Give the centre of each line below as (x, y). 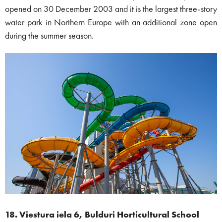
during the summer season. (49, 36)
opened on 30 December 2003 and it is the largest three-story (111, 9)
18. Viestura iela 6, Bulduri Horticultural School (103, 215)
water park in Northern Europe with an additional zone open (111, 23)
